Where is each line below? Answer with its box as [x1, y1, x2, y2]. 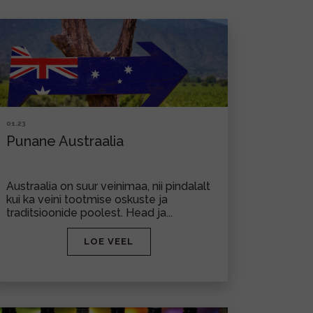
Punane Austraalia [6, 133, 124, 150]
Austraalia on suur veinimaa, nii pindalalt [6, 180, 210, 193]
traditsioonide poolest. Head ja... [6, 206, 173, 219]
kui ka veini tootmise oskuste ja [6, 193, 168, 206]
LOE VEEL [84, 236, 133, 247]
